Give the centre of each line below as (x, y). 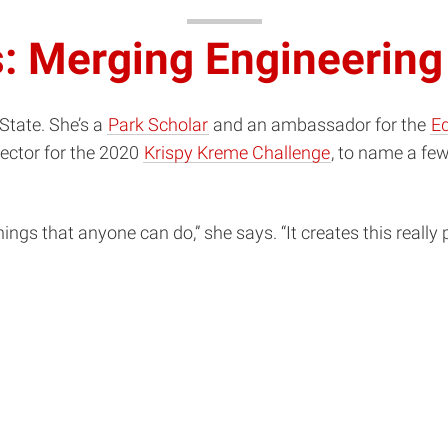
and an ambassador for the (319, 124)
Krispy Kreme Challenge (237, 152)
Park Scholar (158, 124)
